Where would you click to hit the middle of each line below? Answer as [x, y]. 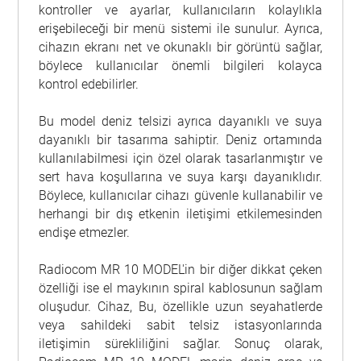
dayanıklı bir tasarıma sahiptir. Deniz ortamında [180, 140]
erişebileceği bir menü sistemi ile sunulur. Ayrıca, [180, 29]
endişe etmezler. [85, 233]
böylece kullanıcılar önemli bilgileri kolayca [180, 66]
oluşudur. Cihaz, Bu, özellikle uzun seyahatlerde [180, 307]
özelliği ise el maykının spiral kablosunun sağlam [180, 288]
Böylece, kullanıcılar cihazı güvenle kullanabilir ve [180, 196]
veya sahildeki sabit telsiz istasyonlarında [180, 326]
